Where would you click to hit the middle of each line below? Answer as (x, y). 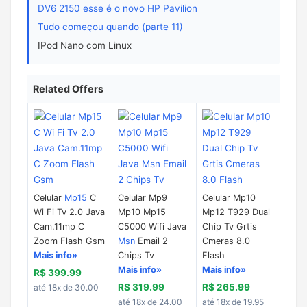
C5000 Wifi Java (152, 226)
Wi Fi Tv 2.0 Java (69, 212)
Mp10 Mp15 (142, 212)
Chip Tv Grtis (230, 226)
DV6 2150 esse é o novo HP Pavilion (118, 8)
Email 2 (151, 241)
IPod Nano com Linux (85, 45)
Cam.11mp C (59, 226)
